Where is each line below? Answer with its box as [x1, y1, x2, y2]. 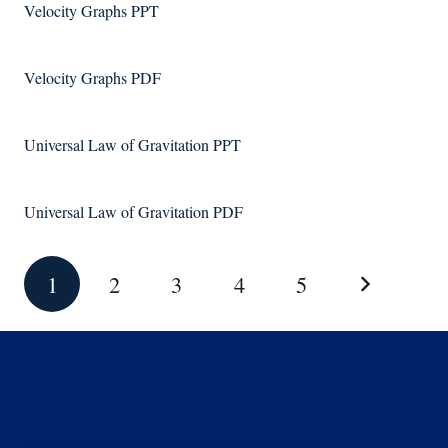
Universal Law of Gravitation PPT [24, 134, 241, 155]
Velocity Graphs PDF [24, 67, 161, 88]
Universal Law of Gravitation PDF [24, 201, 243, 222]
